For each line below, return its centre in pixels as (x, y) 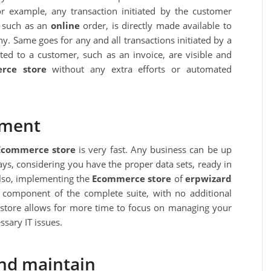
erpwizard (208, 179)
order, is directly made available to (155, 26)
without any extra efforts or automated (139, 69)
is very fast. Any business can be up (153, 150)
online (65, 26)
